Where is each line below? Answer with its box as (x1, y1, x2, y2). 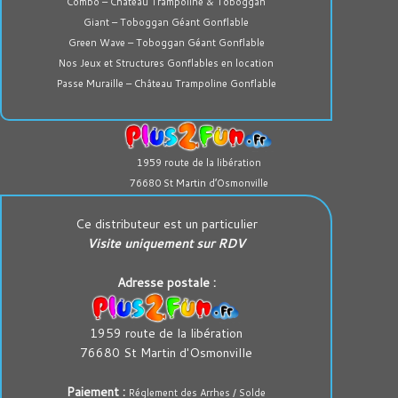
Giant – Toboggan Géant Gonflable (84, 15, 249, 29)
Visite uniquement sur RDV (87, 235, 245, 252)
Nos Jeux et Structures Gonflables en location (59, 56, 274, 70)
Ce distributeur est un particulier (75, 215, 258, 233)
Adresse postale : (116, 274, 216, 291)
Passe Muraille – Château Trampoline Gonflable (56, 76, 276, 91)
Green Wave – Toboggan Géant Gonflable (68, 36, 265, 50)
